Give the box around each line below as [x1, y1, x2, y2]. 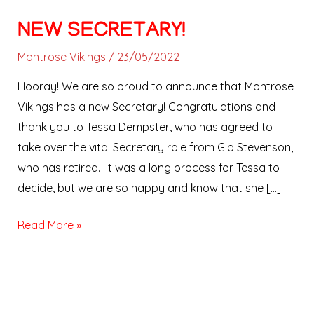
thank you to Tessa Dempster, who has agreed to [17, 120, 273, 135]
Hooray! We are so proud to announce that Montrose [17, 79, 294, 94]
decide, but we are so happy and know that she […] [17, 181, 281, 196]
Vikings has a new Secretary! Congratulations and [17, 100, 275, 114]
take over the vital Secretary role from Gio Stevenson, [17, 140, 293, 155]
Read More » [17, 218, 81, 233]
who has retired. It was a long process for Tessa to [17, 161, 280, 175]
